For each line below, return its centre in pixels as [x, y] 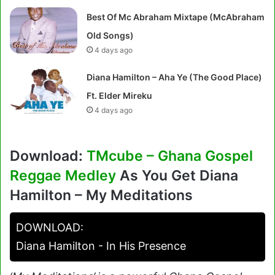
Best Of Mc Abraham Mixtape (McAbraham [176, 17]
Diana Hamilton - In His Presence [101, 246]
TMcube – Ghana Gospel [170, 156]
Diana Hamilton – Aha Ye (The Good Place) [175, 77]
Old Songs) [110, 35]
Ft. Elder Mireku [120, 95]
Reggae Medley [63, 176]
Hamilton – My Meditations [101, 195]
